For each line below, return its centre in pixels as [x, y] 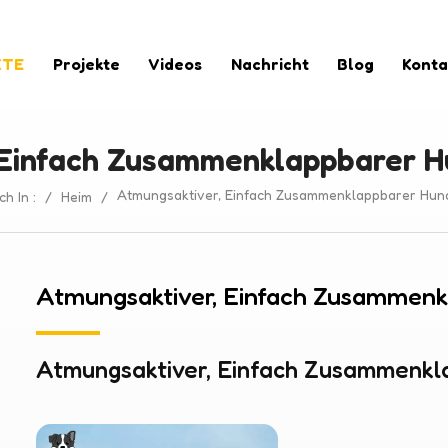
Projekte [86, 64]
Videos [175, 64]
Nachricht [269, 64]
